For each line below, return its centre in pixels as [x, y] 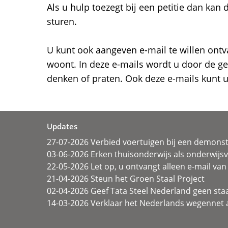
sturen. [62, 21]
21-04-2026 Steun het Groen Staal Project [126, 179]
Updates [62, 126]
